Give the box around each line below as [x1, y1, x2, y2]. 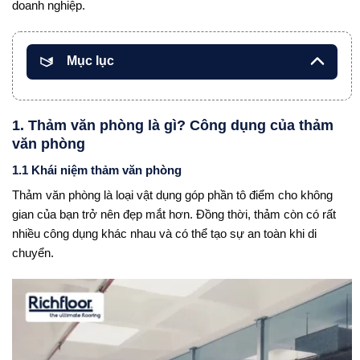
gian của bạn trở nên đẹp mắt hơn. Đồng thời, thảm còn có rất [12, 207, 336, 222]
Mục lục [67, 53, 114, 67]
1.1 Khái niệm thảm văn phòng [12, 162, 182, 177]
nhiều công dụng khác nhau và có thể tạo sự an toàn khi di [12, 227, 317, 241]
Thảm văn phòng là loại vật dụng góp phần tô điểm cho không [12, 188, 333, 202]
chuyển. [12, 246, 57, 260]
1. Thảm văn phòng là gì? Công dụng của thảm [12, 117, 333, 133]
